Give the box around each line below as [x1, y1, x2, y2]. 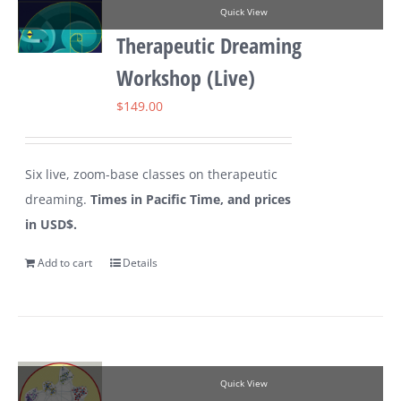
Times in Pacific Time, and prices [90, 191, 292, 209]
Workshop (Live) [116, 63, 256, 93]
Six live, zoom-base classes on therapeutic [25, 166, 278, 183]
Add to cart [38, 255, 93, 271]
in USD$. [25, 216, 78, 234]
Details [123, 255, 158, 271]
